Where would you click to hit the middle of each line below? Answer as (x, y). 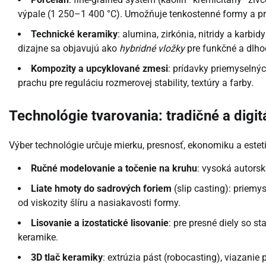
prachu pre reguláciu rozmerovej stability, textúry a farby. (136, 83)
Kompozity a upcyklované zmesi (99, 69)
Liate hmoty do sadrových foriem (101, 188)
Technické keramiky (74, 34)
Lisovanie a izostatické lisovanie (100, 223)
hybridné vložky (152, 49)
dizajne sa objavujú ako (69, 49)
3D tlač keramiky (67, 257)
